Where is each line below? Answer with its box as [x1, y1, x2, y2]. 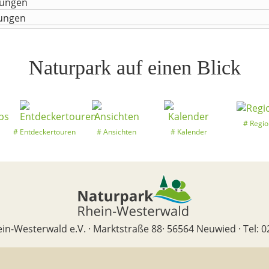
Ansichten [103, 127, 136, 137]
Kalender [177, 127, 207, 137]
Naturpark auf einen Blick [28, 56, 241, 79]
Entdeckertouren [20, 127, 76, 137]
